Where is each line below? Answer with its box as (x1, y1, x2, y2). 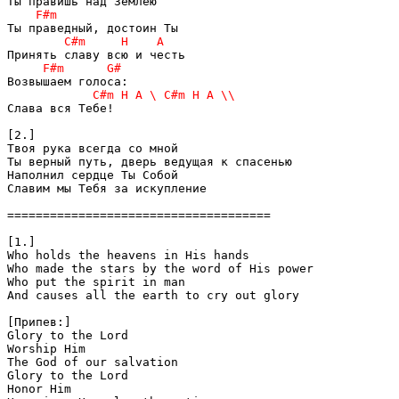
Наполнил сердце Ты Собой (7, 167, 178, 182)
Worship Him (7, 341, 93, 355)
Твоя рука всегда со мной (7, 141, 178, 155)
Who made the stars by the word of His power (7, 261, 321, 275)
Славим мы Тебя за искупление (7, 181, 207, 195)
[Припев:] (7, 314, 71, 329)
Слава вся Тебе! (7, 101, 114, 115)
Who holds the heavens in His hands (7, 248, 256, 262)
